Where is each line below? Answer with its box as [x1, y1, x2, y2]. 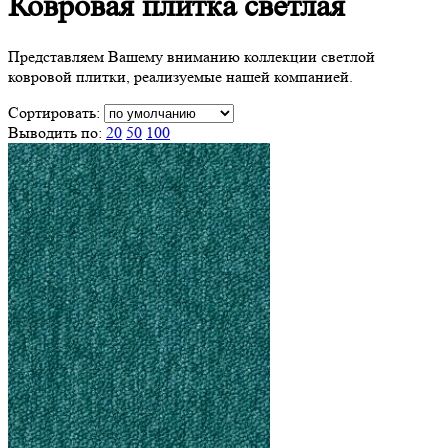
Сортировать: [8, 102, 104, 122]
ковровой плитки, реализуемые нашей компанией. [8, 66, 353, 86]
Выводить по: [8, 122, 106, 142]
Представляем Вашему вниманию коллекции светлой [8, 46, 375, 66]
